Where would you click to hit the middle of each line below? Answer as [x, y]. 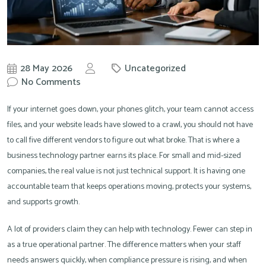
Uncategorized [155, 68]
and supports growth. [43, 202]
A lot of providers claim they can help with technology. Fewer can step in [130, 230]
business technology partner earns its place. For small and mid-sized [124, 156]
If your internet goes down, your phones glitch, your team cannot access [130, 110]
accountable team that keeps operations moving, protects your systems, [129, 187]
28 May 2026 [46, 68]
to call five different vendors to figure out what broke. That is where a [123, 141]
